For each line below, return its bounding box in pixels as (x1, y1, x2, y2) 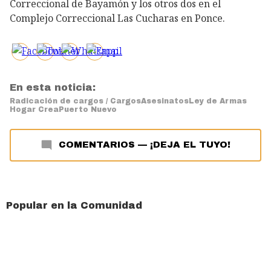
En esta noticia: (10, 82, 96, 93)
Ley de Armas (189, 97, 247, 106)
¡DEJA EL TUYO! (150, 139, 230, 149)
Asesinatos (141, 97, 189, 106)
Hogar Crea (10, 105, 59, 114)
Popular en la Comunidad (6, 200, 142, 211)
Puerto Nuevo (59, 105, 117, 114)
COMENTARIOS (59, 139, 135, 149)
